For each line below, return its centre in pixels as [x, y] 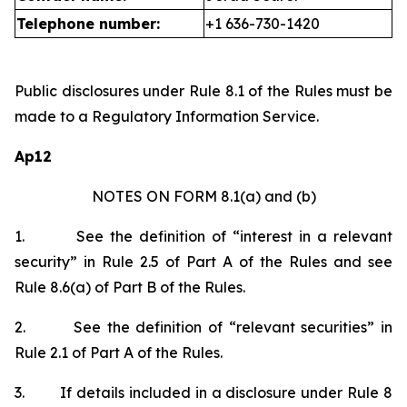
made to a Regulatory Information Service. [167, 116]
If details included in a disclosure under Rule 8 [226, 392]
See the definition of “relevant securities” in [233, 327]
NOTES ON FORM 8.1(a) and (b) [203, 196]
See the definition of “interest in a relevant [234, 236]
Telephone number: [88, 24]
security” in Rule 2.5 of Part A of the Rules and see [203, 262]
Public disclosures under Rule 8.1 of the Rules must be [203, 91]
